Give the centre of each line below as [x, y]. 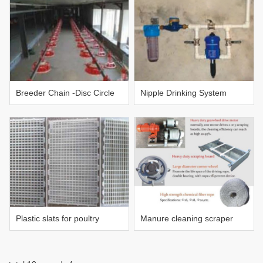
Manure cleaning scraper [187, 219]
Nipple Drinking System [184, 93]
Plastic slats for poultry [57, 219]
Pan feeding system [52, 117]
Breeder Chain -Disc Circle [65, 93]
